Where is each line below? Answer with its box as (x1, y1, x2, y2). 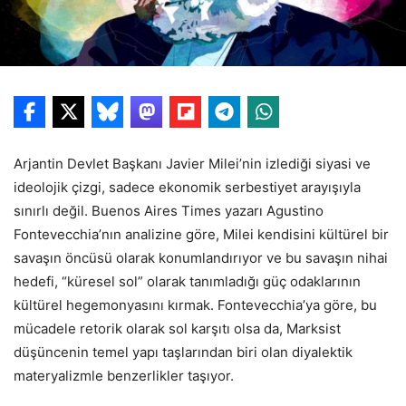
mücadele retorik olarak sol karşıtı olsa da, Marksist (14, 319, 341, 337)
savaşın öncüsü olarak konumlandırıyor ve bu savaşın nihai (14, 248, 388, 266)
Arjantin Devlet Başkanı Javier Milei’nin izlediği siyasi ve (14, 154, 371, 172)
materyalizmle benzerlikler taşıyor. (14, 366, 234, 384)
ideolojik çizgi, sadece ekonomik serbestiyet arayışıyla (14, 178, 361, 196)
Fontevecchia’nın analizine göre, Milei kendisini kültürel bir (14, 225, 389, 243)
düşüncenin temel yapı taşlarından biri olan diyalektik (14, 343, 353, 361)
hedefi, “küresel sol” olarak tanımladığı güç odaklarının (14, 272, 361, 290)
